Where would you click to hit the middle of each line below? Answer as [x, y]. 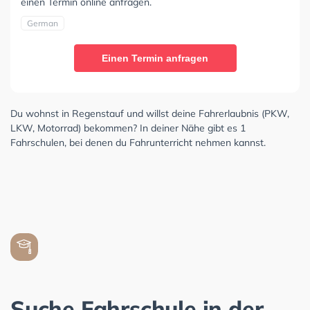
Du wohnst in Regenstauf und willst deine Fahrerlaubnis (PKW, [150, 113]
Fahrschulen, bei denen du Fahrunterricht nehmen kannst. [138, 142]
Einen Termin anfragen [155, 58]
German [43, 23]
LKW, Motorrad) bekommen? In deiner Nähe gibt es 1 [128, 128]
